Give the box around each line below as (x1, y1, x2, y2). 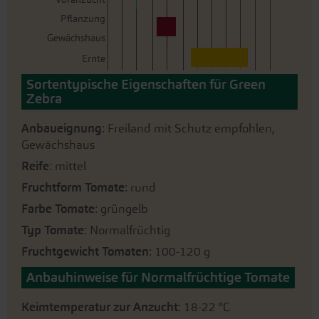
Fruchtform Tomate (21, 180, 125, 195)
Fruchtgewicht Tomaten (21, 244, 149, 259)
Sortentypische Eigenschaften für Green (26, 76, 266, 93)
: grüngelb (95, 202, 147, 216)
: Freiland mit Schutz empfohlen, (102, 121, 275, 136)
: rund (125, 180, 156, 195)
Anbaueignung (21, 121, 102, 136)
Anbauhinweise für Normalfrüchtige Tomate (26, 269, 290, 286)
